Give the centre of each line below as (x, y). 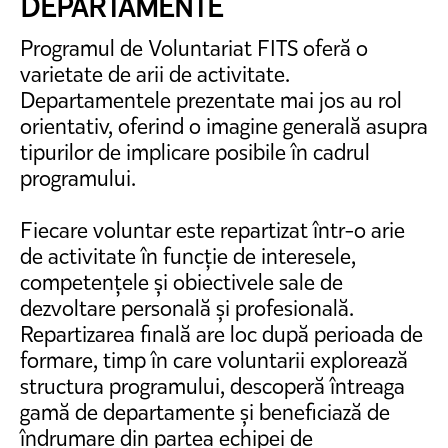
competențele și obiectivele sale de (181, 282)
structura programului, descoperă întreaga (212, 386)
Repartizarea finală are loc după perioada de (221, 334)
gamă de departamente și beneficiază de (205, 412)
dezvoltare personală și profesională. (187, 308)
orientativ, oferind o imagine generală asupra (224, 126)
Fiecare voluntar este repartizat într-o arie (212, 230)
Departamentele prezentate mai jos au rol (211, 100)
